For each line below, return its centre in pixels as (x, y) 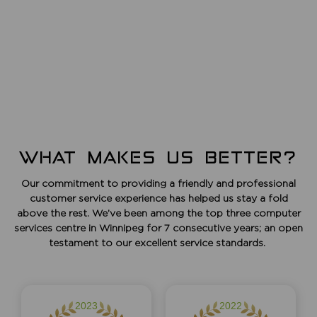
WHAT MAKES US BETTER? (158, 157)
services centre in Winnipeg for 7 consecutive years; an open (158, 227)
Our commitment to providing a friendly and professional (158, 183)
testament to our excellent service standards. (158, 242)
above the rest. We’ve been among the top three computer (158, 212)
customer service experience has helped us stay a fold (158, 197)
